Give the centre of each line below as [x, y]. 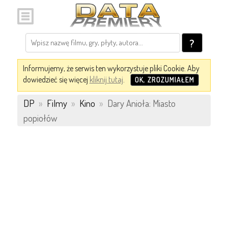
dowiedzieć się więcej [56, 79]
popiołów [40, 118]
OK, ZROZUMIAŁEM [164, 80]
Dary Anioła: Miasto [140, 103]
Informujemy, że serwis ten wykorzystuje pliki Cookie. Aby [111, 68]
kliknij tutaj [106, 79]
